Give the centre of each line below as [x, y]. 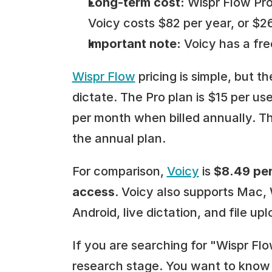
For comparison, [119, 171]
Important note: [134, 44]
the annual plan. [119, 138]
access [93, 192]
